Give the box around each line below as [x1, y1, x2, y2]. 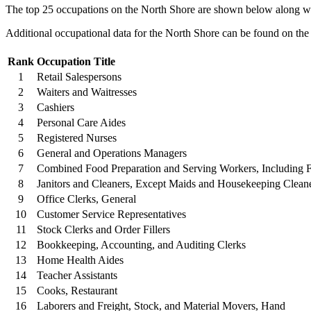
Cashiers [37, 101, 74, 113]
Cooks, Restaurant [37, 284, 117, 296]
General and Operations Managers [37, 146, 187, 159]
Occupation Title [37, 55, 115, 67]
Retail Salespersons [37, 70, 121, 83]
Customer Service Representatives [37, 208, 186, 220]
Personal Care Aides [37, 116, 126, 128]
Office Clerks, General [37, 192, 136, 205]
